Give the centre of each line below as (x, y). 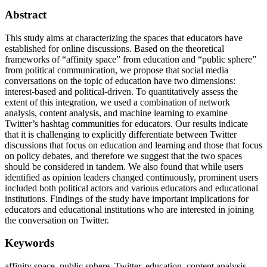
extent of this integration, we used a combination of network (117, 102)
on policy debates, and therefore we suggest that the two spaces (123, 156)
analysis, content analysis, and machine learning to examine (116, 113)
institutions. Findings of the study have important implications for (127, 198)
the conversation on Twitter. (57, 220)
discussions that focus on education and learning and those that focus (133, 145)
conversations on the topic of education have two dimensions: (120, 80)
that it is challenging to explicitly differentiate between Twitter (121, 134)
